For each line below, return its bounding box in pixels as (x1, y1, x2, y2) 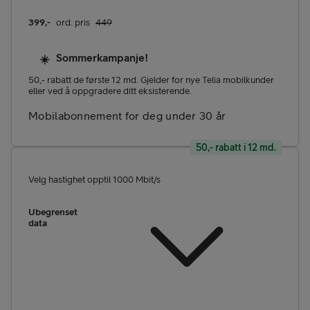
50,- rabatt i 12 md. (196, 142, 276, 154)
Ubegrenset (28, 206, 77, 217)
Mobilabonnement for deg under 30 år (28, 109, 226, 122)
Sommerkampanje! (56, 51, 148, 64)
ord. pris (56, 17, 90, 28)
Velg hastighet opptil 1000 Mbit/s (28, 173, 161, 185)
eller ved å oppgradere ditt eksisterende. (28, 85, 192, 97)
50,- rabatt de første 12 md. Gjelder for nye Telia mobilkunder (28, 74, 274, 86)
